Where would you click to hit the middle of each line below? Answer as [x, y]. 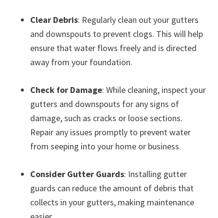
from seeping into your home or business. [106, 146]
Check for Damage [66, 90]
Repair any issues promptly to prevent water [111, 132]
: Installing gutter [156, 174]
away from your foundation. [82, 62]
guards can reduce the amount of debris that [112, 188]
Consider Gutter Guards [77, 174]
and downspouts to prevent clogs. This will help [117, 34]
